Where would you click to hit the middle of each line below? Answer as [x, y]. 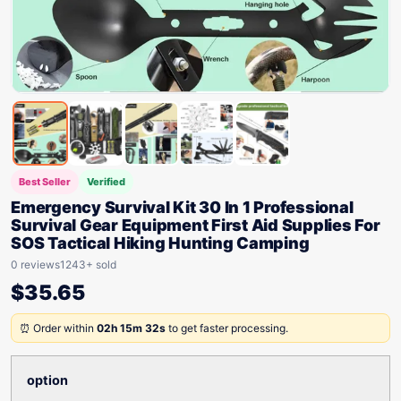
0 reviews [35, 264]
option [47, 380]
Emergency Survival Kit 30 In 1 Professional [182, 207]
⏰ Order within [58, 328]
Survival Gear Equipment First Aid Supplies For [196, 225]
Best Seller [45, 182]
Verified [106, 182]
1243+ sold [88, 264]
